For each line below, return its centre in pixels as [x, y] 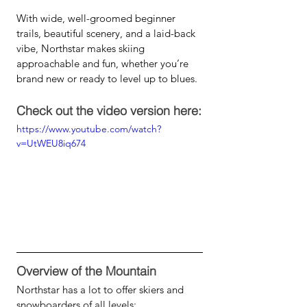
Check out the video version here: [109, 111]
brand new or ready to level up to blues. [107, 78]
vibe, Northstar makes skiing [82, 48]
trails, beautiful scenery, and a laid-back [107, 33]
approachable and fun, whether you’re [104, 63]
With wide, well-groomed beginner [97, 18]
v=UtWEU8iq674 [51, 143]
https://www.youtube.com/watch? [89, 129]
